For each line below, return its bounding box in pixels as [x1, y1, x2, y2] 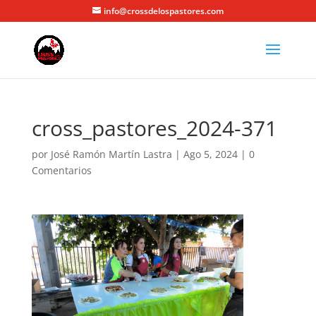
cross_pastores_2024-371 [31, 114, 277, 142]
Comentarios [31, 164, 92, 177]
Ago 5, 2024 [183, 147, 238, 161]
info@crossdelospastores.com [103, 5, 224, 17]
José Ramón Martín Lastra [50, 147, 172, 161]
